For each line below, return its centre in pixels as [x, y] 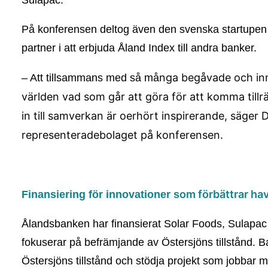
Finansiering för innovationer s [100, 194]
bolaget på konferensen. [161, 135]
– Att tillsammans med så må [90, 78]
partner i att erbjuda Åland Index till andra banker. [139, 48]
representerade [60, 135]
